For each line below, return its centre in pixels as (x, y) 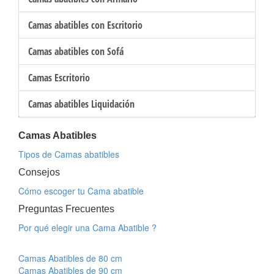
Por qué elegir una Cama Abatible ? (87, 228)
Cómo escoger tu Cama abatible (81, 191)
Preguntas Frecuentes (66, 209)
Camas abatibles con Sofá (76, 51)
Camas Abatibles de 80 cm (70, 258)
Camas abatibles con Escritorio (85, 25)
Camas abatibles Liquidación (81, 104)
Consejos (39, 172)
